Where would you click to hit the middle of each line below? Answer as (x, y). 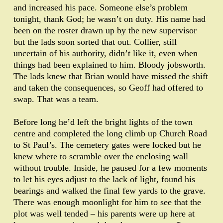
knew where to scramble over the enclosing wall (101, 157)
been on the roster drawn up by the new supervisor (105, 31)
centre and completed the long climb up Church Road (110, 134)
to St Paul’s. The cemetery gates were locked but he (107, 145)
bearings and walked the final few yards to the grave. (110, 191)
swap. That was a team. (56, 99)
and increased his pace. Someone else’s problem (101, 8)
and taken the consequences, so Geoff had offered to (108, 88)
